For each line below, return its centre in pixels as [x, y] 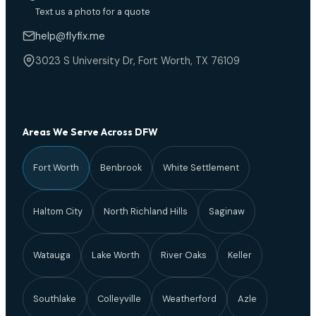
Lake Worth [116, 255]
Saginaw [227, 211]
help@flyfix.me [70, 36]
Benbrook [121, 167]
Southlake [55, 298]
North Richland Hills [146, 211]
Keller [240, 255]
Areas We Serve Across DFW [90, 132]
